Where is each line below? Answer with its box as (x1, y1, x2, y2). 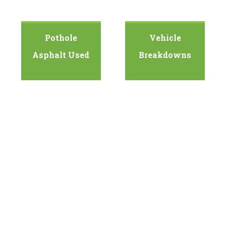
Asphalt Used (32, 49, 90, 61)
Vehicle (149, 32, 181, 43)
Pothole (44, 32, 77, 43)
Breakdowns (139, 49, 192, 61)
